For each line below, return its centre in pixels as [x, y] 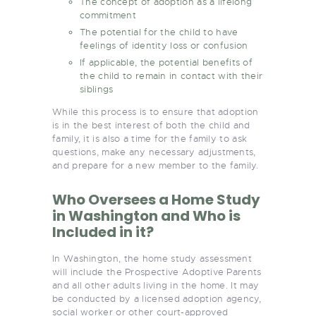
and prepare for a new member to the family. [155, 165]
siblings [97, 89]
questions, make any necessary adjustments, [154, 152]
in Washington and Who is [146, 215]
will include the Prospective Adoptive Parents [157, 272]
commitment [108, 15]
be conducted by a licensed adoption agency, [157, 298]
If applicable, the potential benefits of [166, 62]
